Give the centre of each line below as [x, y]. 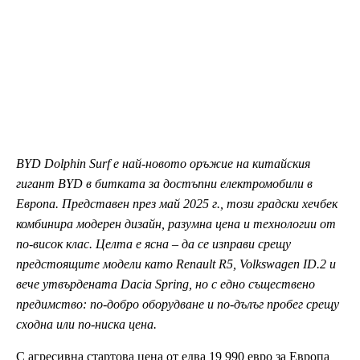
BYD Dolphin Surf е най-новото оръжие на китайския [163, 164]
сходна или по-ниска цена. [86, 324]
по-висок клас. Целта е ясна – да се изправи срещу [153, 244]
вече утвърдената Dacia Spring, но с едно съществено [166, 284]
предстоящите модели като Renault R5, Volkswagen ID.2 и [176, 264]
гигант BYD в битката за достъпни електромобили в [164, 184]
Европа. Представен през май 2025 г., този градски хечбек [177, 204]
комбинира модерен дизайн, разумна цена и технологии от [176, 224]
